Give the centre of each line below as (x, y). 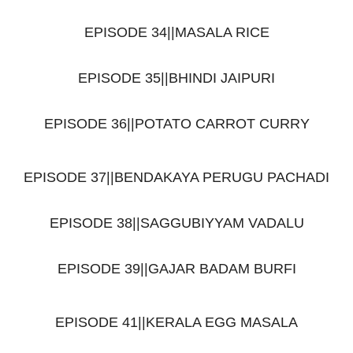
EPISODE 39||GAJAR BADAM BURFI (176, 268)
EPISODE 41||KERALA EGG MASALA (176, 322)
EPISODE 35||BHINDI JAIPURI (176, 78)
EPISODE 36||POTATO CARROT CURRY (176, 123)
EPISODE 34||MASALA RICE (176, 32)
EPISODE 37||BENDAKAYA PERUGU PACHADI (176, 177)
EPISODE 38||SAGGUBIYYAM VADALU (176, 223)
